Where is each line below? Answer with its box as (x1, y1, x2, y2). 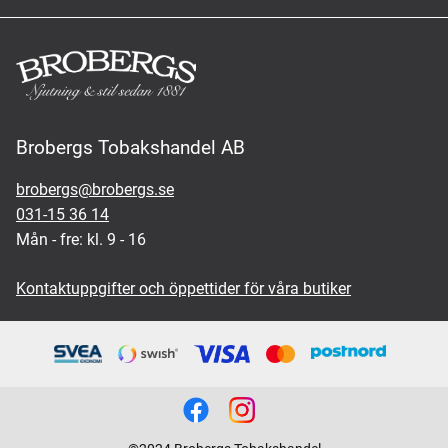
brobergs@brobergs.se (16, 180, 174, 199)
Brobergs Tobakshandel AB (16, 136, 245, 159)
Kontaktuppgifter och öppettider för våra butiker (16, 279, 351, 298)
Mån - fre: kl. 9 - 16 (16, 230, 146, 249)
